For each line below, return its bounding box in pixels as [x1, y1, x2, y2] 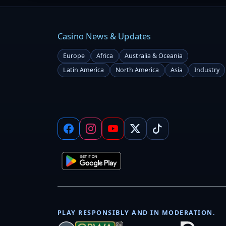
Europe [63, 51, 85, 61]
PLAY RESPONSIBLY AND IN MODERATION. [58, 208, 216, 217]
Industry [194, 66, 219, 75]
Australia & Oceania [124, 51, 183, 61]
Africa [96, 51, 114, 61]
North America [116, 66, 159, 75]
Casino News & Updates [58, 30, 151, 42]
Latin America [63, 66, 104, 75]
